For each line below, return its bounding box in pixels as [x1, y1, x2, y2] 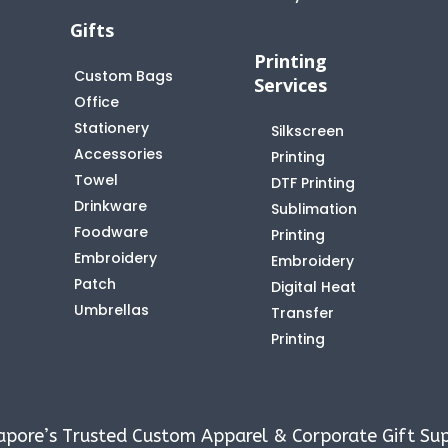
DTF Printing [270, 172, 355, 193]
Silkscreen [270, 120, 344, 141]
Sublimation [270, 198, 357, 219]
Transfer [270, 302, 334, 323]
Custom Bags [74, 65, 174, 86]
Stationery [74, 117, 150, 138]
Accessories [74, 143, 164, 164]
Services [253, 72, 327, 97]
